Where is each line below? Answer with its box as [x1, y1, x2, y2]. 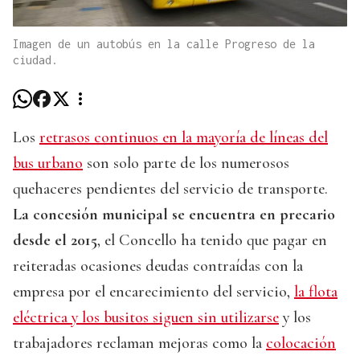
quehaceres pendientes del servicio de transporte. [13, 179, 328, 199]
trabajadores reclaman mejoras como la [13, 333, 266, 354]
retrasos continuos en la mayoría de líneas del [39, 128, 328, 148]
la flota [294, 282, 337, 302]
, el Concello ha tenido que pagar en [97, 231, 327, 251]
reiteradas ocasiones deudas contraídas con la [13, 256, 303, 276]
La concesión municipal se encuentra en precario [13, 205, 335, 225]
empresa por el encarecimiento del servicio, [13, 282, 294, 302]
